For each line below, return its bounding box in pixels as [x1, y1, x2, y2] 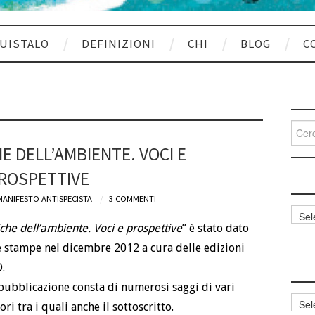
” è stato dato [182, 221, 249, 236]
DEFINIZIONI [82, 35, 155, 51]
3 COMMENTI [109, 193, 156, 204]
